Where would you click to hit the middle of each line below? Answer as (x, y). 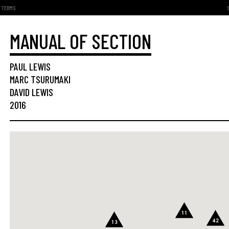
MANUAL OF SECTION (81, 41)
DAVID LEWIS (31, 92)
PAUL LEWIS (30, 66)
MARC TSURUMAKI (40, 79)
